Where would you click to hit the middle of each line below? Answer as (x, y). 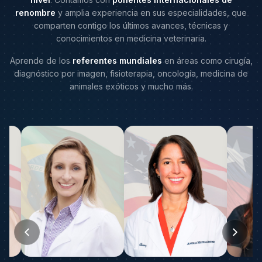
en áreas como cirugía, (207, 61)
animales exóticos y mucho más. (131, 86)
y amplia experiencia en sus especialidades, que (151, 13)
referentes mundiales (117, 61)
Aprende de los (41, 61)
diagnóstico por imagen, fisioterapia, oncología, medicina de (131, 73)
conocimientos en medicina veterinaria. (131, 38)
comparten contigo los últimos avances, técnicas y (131, 25)
